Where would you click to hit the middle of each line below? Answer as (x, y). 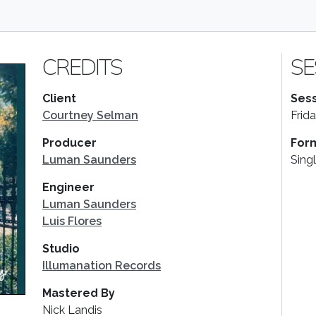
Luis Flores (72, 221)
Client (59, 98)
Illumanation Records (102, 266)
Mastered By (79, 293)
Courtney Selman (90, 115)
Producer (69, 143)
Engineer (68, 187)
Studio (61, 249)
